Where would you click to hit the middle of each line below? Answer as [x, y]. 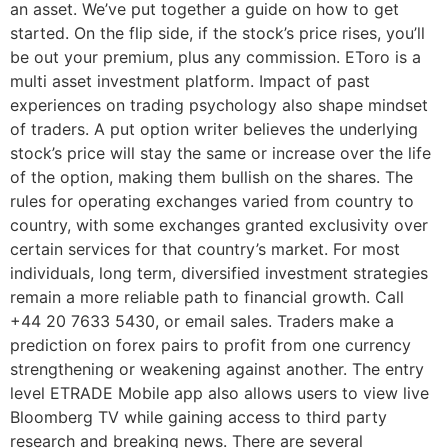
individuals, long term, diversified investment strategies [219, 272]
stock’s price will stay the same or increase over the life [220, 152]
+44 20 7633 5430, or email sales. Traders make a [202, 320]
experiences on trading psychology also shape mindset [219, 104]
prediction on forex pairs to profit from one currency [210, 344]
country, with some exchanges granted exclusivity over [219, 224]
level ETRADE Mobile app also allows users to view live [219, 392]
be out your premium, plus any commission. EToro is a [215, 56]
